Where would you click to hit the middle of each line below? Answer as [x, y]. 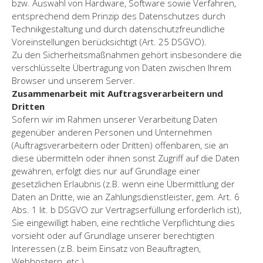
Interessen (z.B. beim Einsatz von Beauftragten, [106, 248]
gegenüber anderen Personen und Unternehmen [112, 132]
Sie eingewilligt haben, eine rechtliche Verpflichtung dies [123, 222]
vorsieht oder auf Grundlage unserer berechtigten [113, 235]
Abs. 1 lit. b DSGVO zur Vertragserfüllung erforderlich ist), [127, 209]
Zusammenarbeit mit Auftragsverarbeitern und [117, 93]
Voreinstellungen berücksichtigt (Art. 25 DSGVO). [109, 41]
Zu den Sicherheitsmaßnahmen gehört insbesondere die [127, 54]
